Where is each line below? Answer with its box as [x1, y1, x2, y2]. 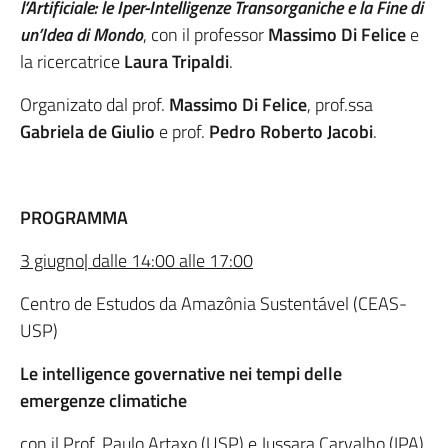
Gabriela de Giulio [20, 118, 155, 145]
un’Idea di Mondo [20, 21, 143, 48]
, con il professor [143, 21, 268, 48]
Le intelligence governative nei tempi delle [20, 360, 342, 387]
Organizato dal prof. [20, 91, 165, 118]
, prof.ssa [307, 91, 373, 118]
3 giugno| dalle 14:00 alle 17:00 [20, 247, 253, 274]
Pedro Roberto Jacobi [209, 118, 373, 145]
